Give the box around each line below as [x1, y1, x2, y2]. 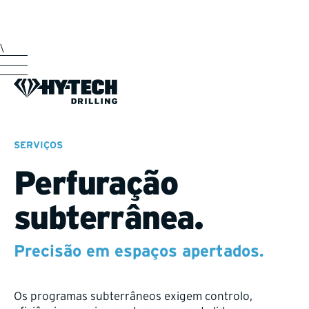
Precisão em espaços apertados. [14, 241, 264, 260]
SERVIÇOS [14, 139, 63, 150]
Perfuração [14, 164, 177, 201]
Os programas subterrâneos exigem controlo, [14, 289, 252, 302]
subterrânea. [14, 199, 203, 236]
